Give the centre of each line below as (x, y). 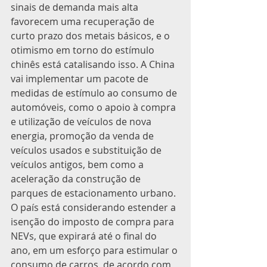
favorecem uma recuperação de (84, 21)
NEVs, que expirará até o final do (85, 236)
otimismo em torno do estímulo (84, 50)
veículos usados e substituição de (87, 150)
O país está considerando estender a (94, 207)
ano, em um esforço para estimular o (95, 250)
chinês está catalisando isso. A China (94, 64)
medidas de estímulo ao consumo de (95, 93)
